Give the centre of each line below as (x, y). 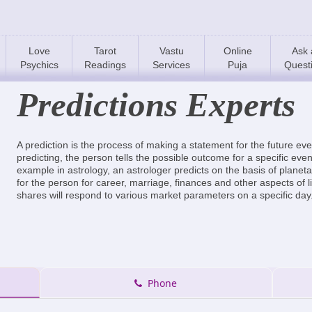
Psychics (39, 65)
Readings (105, 65)
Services (171, 65)
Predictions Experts (156, 105)
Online (237, 51)
